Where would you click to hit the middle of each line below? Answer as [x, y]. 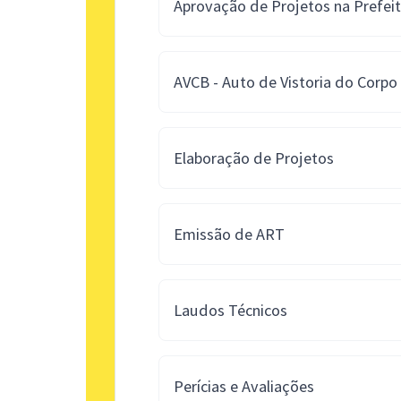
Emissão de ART [229, 234]
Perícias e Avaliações [244, 386]
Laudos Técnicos [230, 310]
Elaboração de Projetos [254, 158]
